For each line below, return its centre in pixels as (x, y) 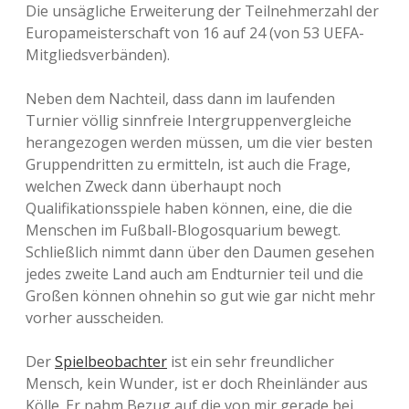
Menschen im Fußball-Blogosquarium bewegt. (183, 230)
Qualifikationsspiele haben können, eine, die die (189, 208)
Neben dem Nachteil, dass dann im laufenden (180, 99)
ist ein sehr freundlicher (251, 362)
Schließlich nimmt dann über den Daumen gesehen (200, 252)
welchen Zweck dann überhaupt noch (153, 186)
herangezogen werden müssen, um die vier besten (199, 142)
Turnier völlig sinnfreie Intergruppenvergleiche (189, 121)
